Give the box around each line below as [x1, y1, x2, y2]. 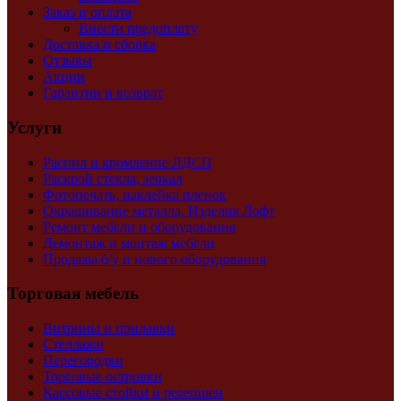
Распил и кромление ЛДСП [43, 154, 212, 170]
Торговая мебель [7, 284, 139, 303]
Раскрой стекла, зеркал [43, 170, 183, 186]
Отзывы [43, 53, 92, 69]
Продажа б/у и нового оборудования [43, 251, 266, 267]
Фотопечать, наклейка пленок [43, 186, 226, 202]
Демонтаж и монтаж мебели [43, 235, 215, 251]
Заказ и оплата [43, 4, 132, 21]
